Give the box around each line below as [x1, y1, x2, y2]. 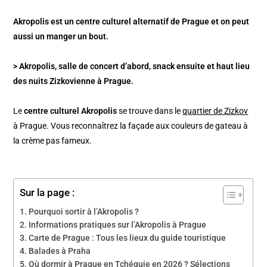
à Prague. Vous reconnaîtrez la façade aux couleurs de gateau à [13, 120, 249, 131]
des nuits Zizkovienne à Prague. [13, 76, 134, 86]
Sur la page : [20, 186, 75, 198]
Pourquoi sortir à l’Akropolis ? [29, 206, 139, 216]
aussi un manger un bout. [13, 31, 109, 41]
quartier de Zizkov [182, 105, 249, 116]
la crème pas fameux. [13, 135, 92, 145]
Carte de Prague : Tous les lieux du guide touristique [29, 232, 226, 243]
